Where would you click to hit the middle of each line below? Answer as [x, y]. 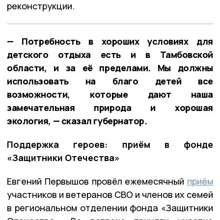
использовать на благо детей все [110, 81]
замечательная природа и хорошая [110, 107]
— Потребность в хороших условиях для [110, 41]
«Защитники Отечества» [63, 157]
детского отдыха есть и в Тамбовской [110, 54]
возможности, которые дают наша [110, 94]
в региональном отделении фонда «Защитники [110, 207]
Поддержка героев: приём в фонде [110, 144]
